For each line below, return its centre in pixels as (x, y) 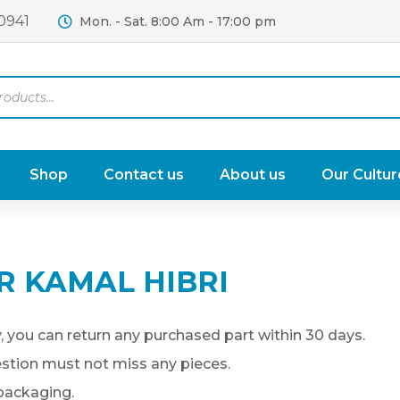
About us (253, 175)
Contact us (144, 175)
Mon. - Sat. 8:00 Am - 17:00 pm (178, 21)
